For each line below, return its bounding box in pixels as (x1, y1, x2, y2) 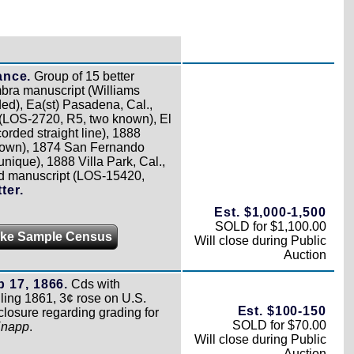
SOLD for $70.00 (232, 318, 326, 332)
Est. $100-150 (237, 303, 326, 318)
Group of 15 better (31, 69, 135, 83)
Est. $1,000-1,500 (214, 205, 326, 219)
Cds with (68, 277, 121, 291)
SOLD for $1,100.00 (214, 219, 326, 233)
